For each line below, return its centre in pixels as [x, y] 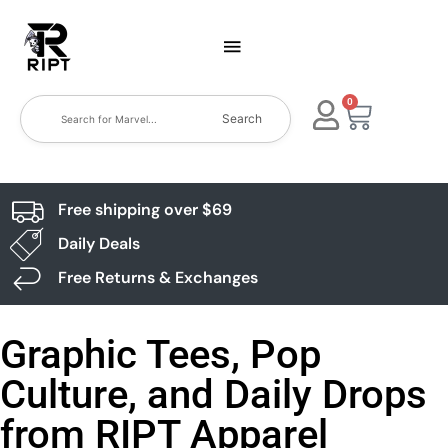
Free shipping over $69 [144, 209]
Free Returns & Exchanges [157, 277]
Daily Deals [98, 243]
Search [242, 118]
